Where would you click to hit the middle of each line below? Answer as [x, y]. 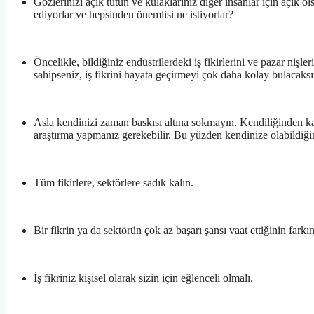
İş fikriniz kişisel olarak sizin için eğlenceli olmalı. [143, 278]
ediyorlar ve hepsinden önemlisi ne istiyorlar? [134, 15]
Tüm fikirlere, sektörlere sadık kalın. [114, 183]
